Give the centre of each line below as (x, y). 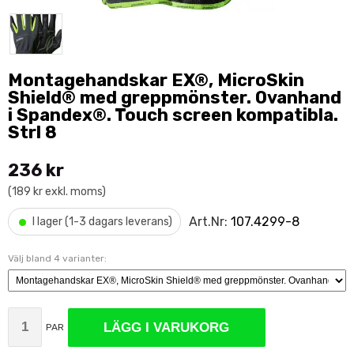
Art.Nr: (210, 221)
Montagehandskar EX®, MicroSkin (156, 80)
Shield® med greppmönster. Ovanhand (175, 98)
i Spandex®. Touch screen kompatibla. (173, 115)
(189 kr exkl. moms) (57, 192)
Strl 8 (32, 132)
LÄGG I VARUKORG (167, 327)
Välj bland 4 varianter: (57, 258)
